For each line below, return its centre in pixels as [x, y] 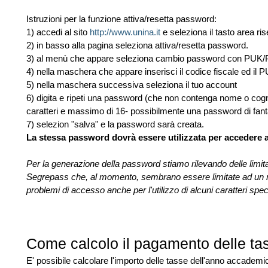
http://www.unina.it [125, 32]
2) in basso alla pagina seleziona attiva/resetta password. [137, 45]
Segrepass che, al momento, [84, 177]
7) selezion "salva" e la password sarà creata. [115, 124]
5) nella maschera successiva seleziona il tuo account [132, 85]
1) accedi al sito [58, 32]
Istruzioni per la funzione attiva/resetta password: [121, 19]
